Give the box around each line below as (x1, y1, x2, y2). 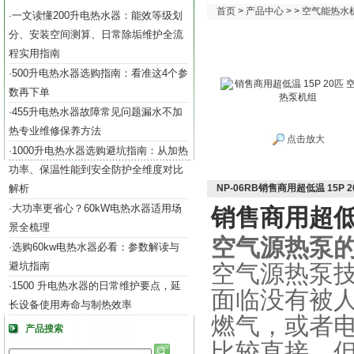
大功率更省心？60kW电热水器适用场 (12, 202, 182, 214)
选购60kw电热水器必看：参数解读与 (12, 241, 179, 253)
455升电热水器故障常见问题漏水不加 (12, 106, 183, 118)
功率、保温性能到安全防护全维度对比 (9, 164, 183, 175)
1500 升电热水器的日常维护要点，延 (12, 280, 181, 292)
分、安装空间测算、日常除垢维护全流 (9, 28, 183, 40)
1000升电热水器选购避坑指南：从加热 (12, 145, 188, 156)
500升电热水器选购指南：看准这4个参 (12, 67, 188, 79)
